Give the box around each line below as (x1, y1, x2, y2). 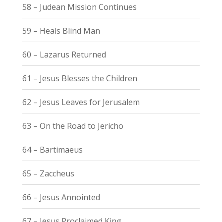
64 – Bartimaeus (22, 144, 83, 155)
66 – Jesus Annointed (22, 191, 100, 203)
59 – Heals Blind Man (22, 25, 100, 36)
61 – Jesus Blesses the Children (22, 72, 137, 84)
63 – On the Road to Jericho (22, 120, 123, 131)
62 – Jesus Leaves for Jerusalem (22, 96, 140, 108)
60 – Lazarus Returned (22, 49, 106, 60)
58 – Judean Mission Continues (22, 1, 137, 12)
